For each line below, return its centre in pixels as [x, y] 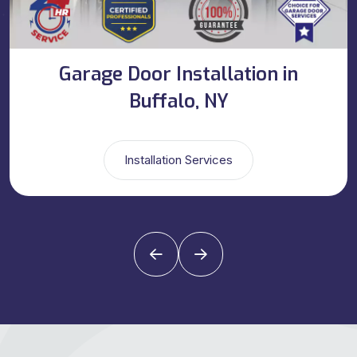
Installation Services [178, 160]
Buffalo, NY [178, 101]
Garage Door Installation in [178, 74]
